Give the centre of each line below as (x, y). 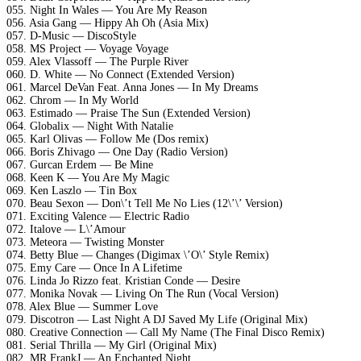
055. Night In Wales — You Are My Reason (107, 10)
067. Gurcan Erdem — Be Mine (80, 164)
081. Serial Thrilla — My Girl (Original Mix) (112, 345)
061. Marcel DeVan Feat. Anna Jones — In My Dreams (132, 87)
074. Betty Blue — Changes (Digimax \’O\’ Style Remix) (138, 255)
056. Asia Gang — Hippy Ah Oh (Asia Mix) (108, 23)
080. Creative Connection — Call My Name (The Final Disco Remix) (166, 332)
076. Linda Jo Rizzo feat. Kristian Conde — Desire (123, 280)
